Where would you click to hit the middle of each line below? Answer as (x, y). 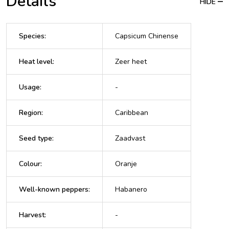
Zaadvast (130, 138)
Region (30, 112)
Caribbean (132, 112)
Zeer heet (131, 61)
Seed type (36, 138)
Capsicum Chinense (147, 36)
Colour (30, 164)
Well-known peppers (54, 189)
